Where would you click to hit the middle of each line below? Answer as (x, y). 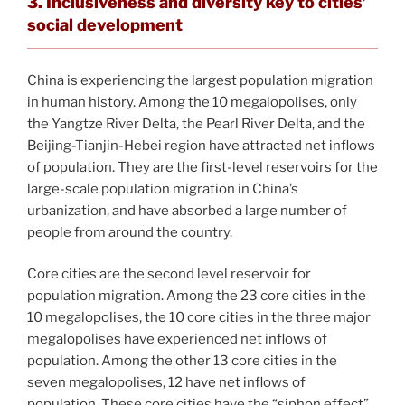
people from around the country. (130, 232)
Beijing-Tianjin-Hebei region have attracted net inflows (201, 145)
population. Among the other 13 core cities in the (182, 361)
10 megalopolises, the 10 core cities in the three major (199, 317)
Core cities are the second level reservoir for (169, 274)
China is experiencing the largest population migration (200, 80)
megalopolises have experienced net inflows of (177, 339)
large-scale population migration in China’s (163, 188)
